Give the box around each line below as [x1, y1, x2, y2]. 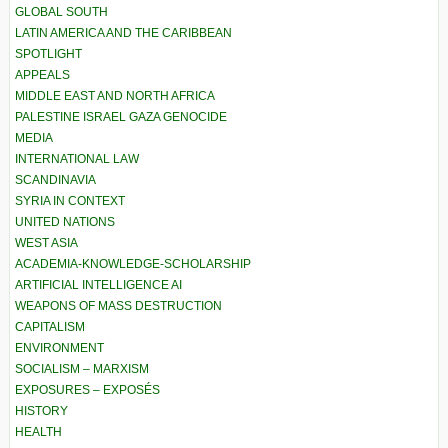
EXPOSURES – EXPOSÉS [15, 383, 160, 398]
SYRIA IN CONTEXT [15, 194, 125, 209]
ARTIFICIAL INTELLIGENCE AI [15, 278, 182, 293]
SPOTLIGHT [15, 47, 82, 62]
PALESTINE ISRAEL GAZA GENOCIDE [15, 110, 227, 125]
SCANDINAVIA [15, 173, 96, 188]
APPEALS [15, 68, 70, 83]
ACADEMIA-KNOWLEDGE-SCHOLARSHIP [15, 257, 251, 272]
